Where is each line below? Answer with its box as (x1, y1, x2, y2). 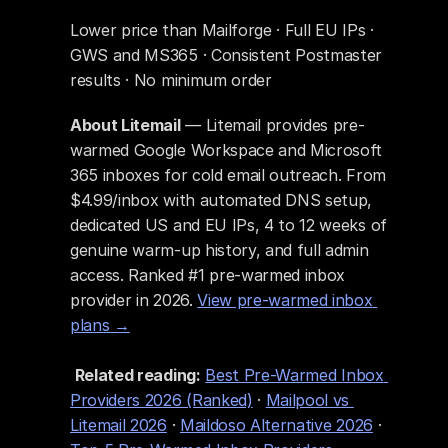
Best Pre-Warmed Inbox (205, 365, 384, 385)
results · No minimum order (70, 70, 272, 90)
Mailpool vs (265, 390, 350, 410)
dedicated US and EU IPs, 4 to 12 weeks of (70, 215, 387, 235)
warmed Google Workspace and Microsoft (70, 140, 383, 160)
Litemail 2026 (70, 415, 167, 435)
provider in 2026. (70, 290, 198, 310)
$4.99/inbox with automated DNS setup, (70, 190, 373, 210)
